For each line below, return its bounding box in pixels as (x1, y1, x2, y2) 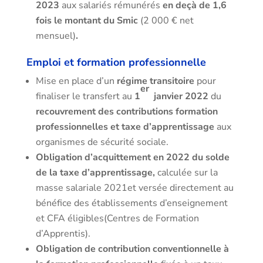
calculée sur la (154, 166, 218, 179)
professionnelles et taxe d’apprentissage (35, 120, 214, 133)
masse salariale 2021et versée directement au (35, 181, 234, 194)
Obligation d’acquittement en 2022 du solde (35, 151, 230, 164)
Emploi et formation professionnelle (26, 55, 206, 69)
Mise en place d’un (35, 75, 117, 87)
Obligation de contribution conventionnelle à (35, 242, 229, 255)
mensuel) (35, 29, 76, 42)
